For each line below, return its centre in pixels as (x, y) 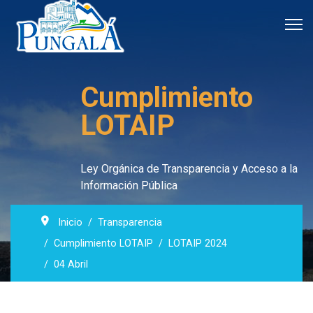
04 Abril (71, 264)
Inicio (70, 223)
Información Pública (129, 185)
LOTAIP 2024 (198, 243)
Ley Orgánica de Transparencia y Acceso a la (189, 169)
